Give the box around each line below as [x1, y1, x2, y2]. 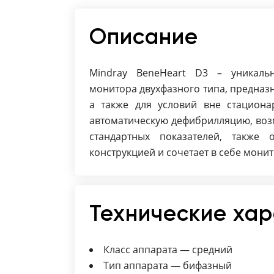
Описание [89, 23, 198, 50]
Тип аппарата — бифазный [103, 259, 232, 272]
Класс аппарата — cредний [103, 243, 232, 256]
